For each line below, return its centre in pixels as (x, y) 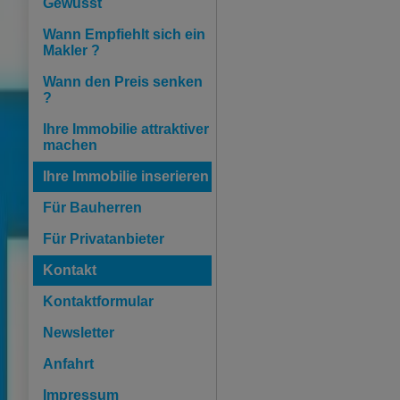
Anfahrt (68, 364)
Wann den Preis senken (123, 82)
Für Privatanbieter (104, 239)
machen (70, 145)
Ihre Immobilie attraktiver (126, 129)
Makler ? (71, 50)
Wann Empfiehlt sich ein (124, 34)
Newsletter (79, 333)
